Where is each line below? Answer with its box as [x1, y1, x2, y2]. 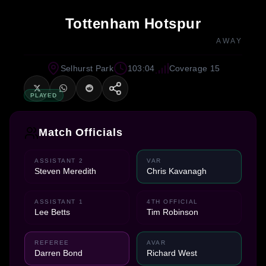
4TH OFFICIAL [147, 198, 198, 205]
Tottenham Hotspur [65, 15, 201, 31]
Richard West [147, 248, 197, 258]
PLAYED [30, 91, 58, 99]
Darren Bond [34, 248, 83, 258]
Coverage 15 [169, 63, 220, 73]
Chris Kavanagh [147, 166, 207, 176]
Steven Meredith [34, 166, 96, 176]
